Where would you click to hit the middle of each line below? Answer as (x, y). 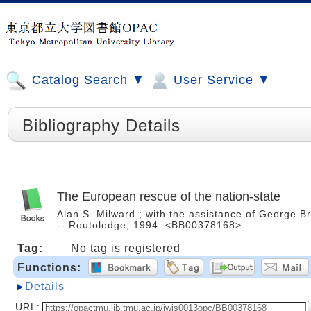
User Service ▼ (220, 80)
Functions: (49, 268)
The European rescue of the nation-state (169, 196)
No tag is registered (126, 248)
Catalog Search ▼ (86, 80)
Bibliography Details (101, 125)
